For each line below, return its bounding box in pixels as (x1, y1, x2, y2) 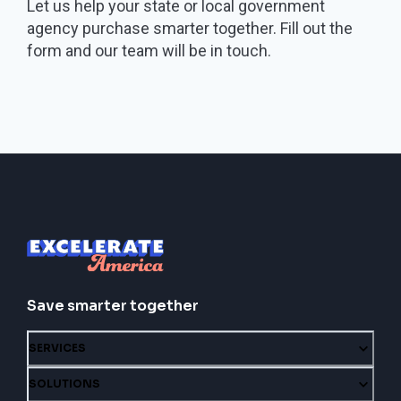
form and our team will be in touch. (27, 40, 278, 60)
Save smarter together (27, 296, 199, 315)
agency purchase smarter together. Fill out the (27, 18, 353, 38)
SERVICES (29, 341, 86, 354)
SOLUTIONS (29, 377, 100, 390)
